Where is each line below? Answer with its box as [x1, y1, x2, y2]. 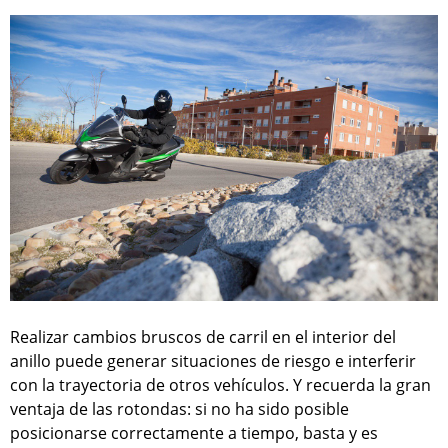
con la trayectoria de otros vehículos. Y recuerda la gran [10, 373, 431, 396]
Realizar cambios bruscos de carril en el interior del [10, 325, 396, 348]
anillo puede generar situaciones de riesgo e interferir [10, 349, 416, 372]
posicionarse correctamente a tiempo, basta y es [10, 421, 378, 444]
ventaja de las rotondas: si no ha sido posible [10, 397, 349, 420]
